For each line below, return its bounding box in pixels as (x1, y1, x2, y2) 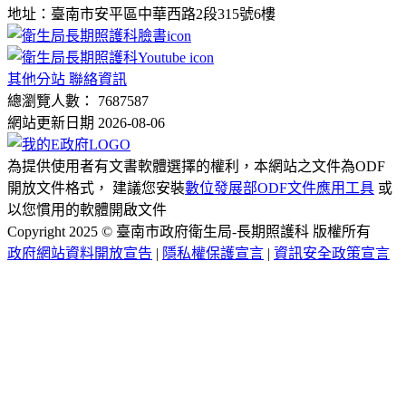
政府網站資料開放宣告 (7, 246, 152, 262)
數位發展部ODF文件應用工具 (185, 180, 374, 197)
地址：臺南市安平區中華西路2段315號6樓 (7, 6, 275, 23)
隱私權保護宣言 (162, 246, 264, 262)
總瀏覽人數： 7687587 (7, 93, 149, 110)
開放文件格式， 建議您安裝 (7, 180, 185, 197)
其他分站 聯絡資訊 (7, 72, 127, 88)
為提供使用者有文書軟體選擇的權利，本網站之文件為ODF (7, 159, 385, 175)
